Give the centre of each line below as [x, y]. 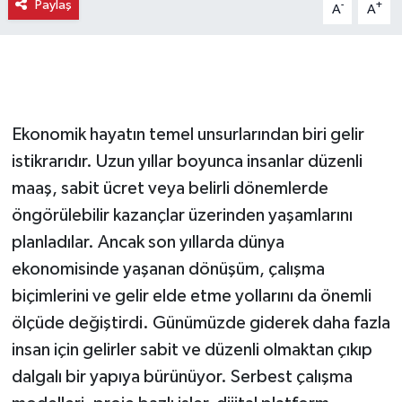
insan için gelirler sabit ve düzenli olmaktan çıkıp [192, 350]
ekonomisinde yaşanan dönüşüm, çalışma [168, 270]
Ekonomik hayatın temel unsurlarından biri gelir [188, 135]
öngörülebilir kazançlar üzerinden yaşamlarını [182, 216]
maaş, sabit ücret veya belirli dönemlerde [170, 189]
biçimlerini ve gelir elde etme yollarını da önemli [191, 297]
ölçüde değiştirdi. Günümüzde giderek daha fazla [201, 323]
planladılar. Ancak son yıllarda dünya [148, 243]
